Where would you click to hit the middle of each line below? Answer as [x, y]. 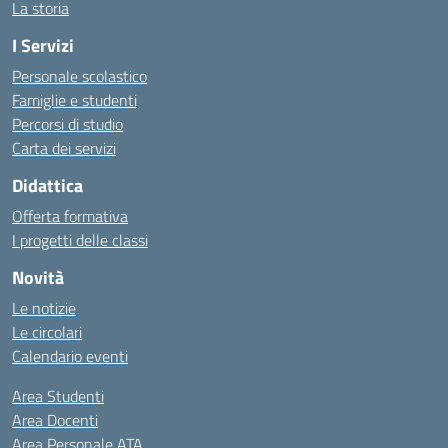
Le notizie [44, 308]
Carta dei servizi [64, 148]
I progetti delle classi [80, 240]
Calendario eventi [70, 356]
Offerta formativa [70, 216]
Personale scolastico [79, 76]
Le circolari [47, 332]
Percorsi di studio [67, 124]
